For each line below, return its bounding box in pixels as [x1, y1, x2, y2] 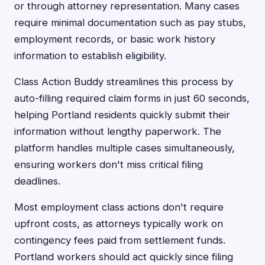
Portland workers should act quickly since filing [14, 251, 233, 263]
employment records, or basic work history [14, 33, 215, 45]
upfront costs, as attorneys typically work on [14, 218, 223, 230]
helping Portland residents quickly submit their [14, 109, 230, 121]
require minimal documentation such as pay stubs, [14, 17, 246, 28]
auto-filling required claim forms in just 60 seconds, [14, 92, 250, 104]
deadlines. [14, 175, 60, 187]
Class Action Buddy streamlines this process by [14, 76, 233, 88]
